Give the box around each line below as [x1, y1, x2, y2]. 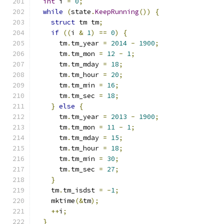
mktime [35, 196, 75, 205]
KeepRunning [95, 7, 139, 16]
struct [51, 18, 75, 26]
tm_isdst [63, 186, 99, 194]
